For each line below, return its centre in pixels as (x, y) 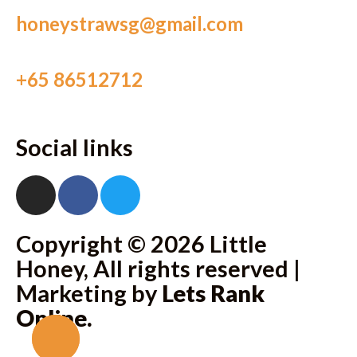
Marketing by (89, 292)
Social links (75, 147)
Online (51, 317)
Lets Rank (213, 292)
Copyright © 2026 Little (141, 243)
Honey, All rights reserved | (158, 268)
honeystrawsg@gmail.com (129, 23)
